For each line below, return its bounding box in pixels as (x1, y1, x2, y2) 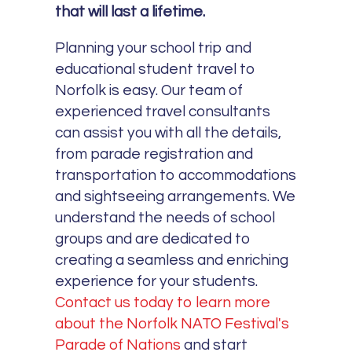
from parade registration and (55, 145, 254, 162)
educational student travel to (55, 60, 256, 77)
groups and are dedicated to (55, 230, 251, 247)
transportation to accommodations (55, 167, 297, 183)
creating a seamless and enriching (55, 251, 289, 268)
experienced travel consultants (55, 103, 271, 119)
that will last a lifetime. (55, 3, 206, 20)
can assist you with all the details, (55, 124, 282, 141)
